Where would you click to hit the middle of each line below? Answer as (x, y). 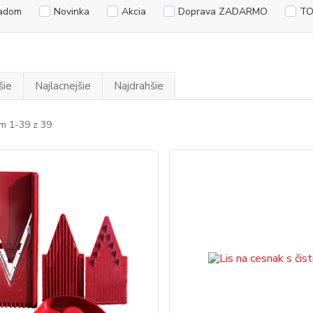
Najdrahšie (138, 86)
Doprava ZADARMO (223, 12)
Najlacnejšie (63, 86)
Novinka (71, 12)
